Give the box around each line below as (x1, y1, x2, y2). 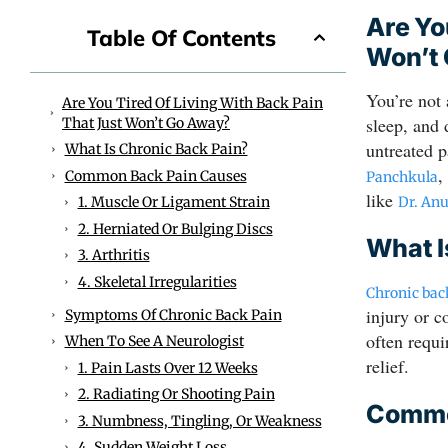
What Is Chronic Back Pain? (64, 140, 248, 159)
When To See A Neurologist (64, 332, 244, 351)
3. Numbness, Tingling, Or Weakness (77, 411, 322, 430)
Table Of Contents (87, 23, 276, 52)
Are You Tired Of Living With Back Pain (61, 93, 323, 112)
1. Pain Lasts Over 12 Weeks (77, 358, 258, 377)
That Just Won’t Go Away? (61, 113, 230, 132)
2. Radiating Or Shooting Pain (77, 385, 275, 404)
